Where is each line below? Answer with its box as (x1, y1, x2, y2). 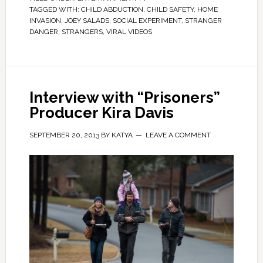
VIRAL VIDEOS (106, 28, 152, 36)
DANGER (29, 28, 58, 36)
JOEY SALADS (64, 16, 109, 25)
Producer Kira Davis (29, 104, 174, 122)
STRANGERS (61, 28, 103, 36)
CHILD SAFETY (146, 5, 194, 14)
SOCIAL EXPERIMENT (112, 16, 181, 25)
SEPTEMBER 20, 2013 (29, 131, 99, 139)
